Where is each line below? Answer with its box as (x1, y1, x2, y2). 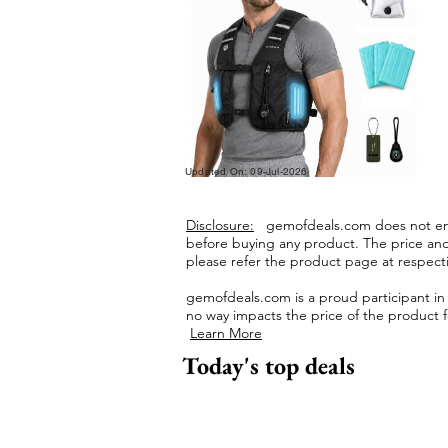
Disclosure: (186, 216, 254, 234)
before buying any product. (186, 234, 363, 252)
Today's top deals (182, 350, 355, 381)
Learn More (190, 324, 262, 342)
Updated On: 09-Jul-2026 (185, 165, 308, 178)
